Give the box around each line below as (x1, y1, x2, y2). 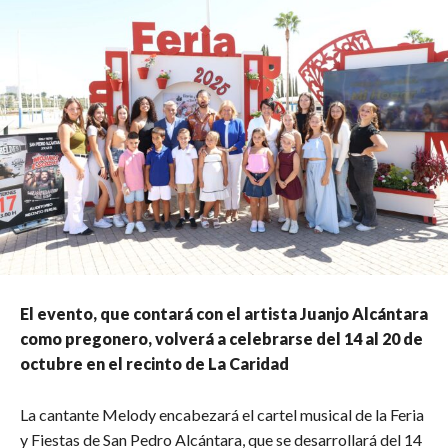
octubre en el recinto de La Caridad (20, 353, 289, 373)
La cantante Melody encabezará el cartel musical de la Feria (20, 404, 424, 424)
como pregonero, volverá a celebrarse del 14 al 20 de (20, 328, 423, 348)
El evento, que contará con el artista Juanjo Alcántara (20, 303, 428, 323)
